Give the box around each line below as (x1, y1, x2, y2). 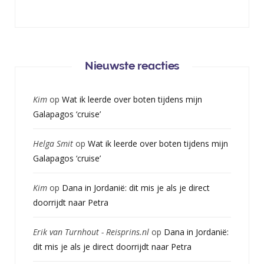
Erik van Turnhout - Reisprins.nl (33, 226, 149, 238)
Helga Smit (33, 138, 73, 150)
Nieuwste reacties (84, 59, 180, 72)
